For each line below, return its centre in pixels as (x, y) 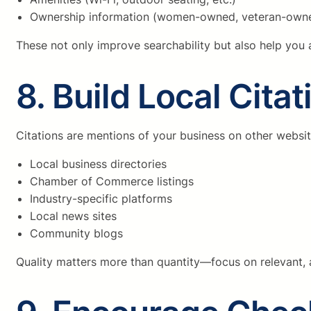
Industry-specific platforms (101, 199)
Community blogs (76, 234)
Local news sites (73, 216)
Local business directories (98, 164)
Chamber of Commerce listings (112, 182)
